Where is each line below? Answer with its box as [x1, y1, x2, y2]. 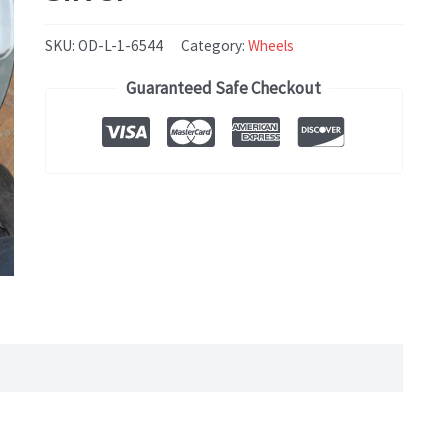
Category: [180, 36, 248, 56]
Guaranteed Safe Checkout [126, 76, 322, 99]
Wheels [247, 36, 294, 56]
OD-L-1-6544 [77, 36, 163, 56]
